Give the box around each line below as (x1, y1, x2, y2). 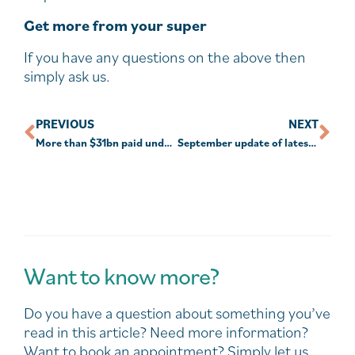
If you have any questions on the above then (24, 47, 306, 67)
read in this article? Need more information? (24, 322, 308, 342)
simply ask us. (24, 66, 110, 86)
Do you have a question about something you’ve (24, 303, 330, 323)
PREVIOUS (36, 116, 94, 132)
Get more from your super (24, 15, 207, 36)
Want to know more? (24, 260, 219, 291)
